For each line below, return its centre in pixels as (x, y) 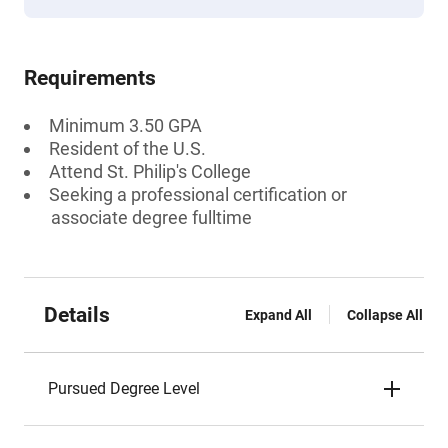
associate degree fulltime (151, 217)
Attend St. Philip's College (150, 171)
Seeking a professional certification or (198, 194)
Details (77, 315)
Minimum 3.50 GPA (125, 125)
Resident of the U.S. (127, 148)
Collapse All (385, 315)
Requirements (90, 78)
